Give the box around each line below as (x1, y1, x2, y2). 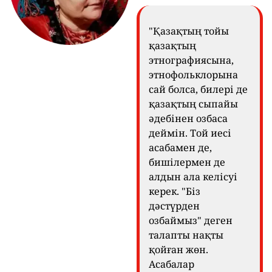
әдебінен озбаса (149, 111, 228, 125)
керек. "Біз (149, 184, 200, 198)
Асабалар (149, 257, 194, 271)
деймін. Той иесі (149, 126, 231, 140)
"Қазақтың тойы (149, 24, 229, 38)
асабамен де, (149, 140, 212, 154)
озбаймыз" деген (149, 213, 233, 227)
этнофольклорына (149, 67, 238, 81)
